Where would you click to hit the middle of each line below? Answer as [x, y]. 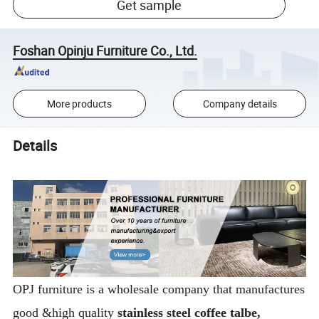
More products [79, 104]
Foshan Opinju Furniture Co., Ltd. [105, 50]
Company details [240, 104]
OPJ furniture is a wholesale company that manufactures [159, 289]
